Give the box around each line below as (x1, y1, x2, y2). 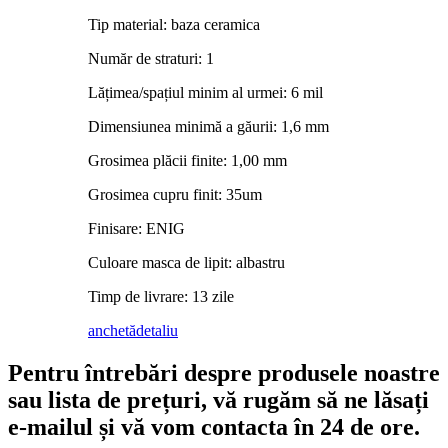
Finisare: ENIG (88, 220, 185, 238)
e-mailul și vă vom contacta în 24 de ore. (8, 414, 420, 441)
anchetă (88, 322, 136, 340)
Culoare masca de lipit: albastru (88, 254, 285, 272)
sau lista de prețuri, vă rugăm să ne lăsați (8, 387, 429, 414)
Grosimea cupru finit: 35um (88, 186, 262, 204)
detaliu (136, 322, 178, 340)
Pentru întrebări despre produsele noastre (8, 360, 440, 387)
